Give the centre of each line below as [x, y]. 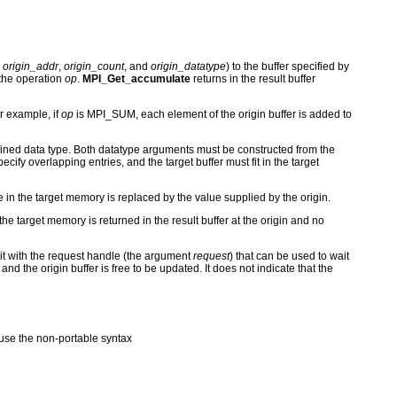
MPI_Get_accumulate [136, 79]
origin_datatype [188, 67]
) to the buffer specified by [288, 67]
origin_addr [31, 67]
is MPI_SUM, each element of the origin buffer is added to [213, 115]
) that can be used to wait [289, 257]
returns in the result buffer [253, 79]
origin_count [94, 67]
